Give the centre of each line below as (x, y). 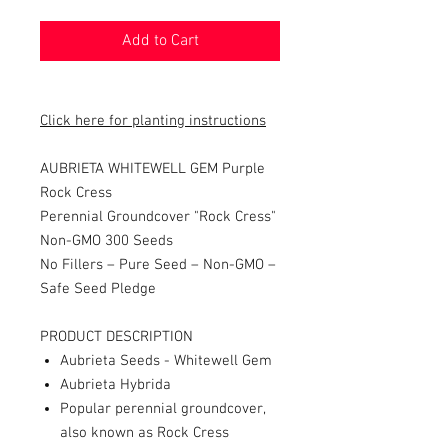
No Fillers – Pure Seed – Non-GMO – (158, 265)
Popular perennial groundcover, (162, 409)
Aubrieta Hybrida (115, 385)
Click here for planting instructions (153, 121)
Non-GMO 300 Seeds (106, 241)
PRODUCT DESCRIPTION (116, 337)
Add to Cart (160, 41)
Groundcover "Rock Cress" (191, 217)
